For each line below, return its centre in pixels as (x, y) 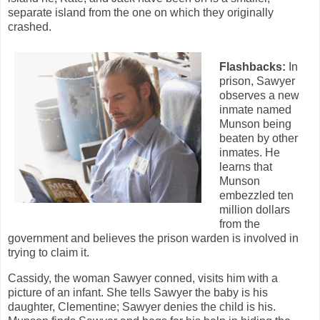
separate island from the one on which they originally (141, 13)
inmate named (255, 110)
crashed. (31, 27)
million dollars (255, 210)
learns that (246, 167)
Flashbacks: (254, 67)
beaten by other (259, 139)
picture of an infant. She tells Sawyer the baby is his (138, 292)
